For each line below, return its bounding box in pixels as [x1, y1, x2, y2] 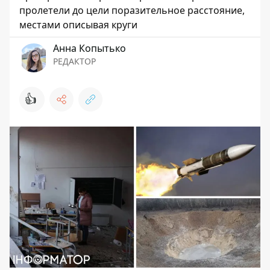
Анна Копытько [53, 42, 126, 55]
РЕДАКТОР [53, 55, 96, 67]
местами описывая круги [19, 18, 137, 31]
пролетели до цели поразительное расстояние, [19, 4, 245, 17]
